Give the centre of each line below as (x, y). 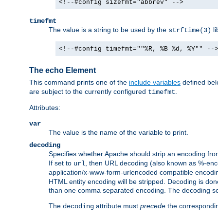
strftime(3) (190, 30)
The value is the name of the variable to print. (118, 133)
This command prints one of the (79, 82)
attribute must (117, 206)
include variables (155, 82)
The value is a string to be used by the (109, 30)
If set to (61, 163)
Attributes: (45, 108)
